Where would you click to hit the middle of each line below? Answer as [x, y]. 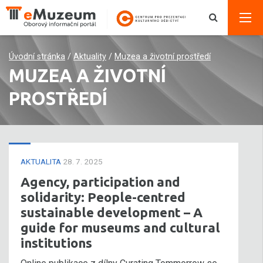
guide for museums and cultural [120, 227]
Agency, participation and [100, 182]
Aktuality [90, 57]
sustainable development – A [112, 212]
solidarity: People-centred [103, 197]
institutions [56, 243]
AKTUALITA [42, 161]
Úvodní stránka [37, 57]
